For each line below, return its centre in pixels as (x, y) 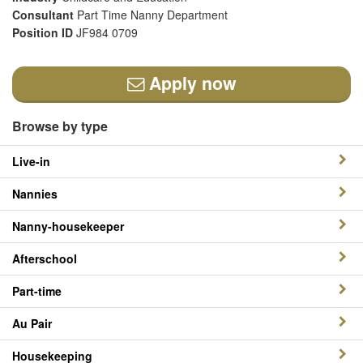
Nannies (35, 194)
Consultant (45, 15)
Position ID (44, 32)
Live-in (31, 161)
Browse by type (60, 126)
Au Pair (32, 323)
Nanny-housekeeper (68, 226)
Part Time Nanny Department (152, 15)
